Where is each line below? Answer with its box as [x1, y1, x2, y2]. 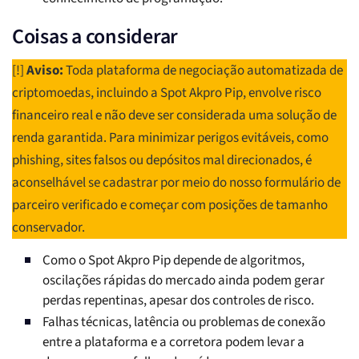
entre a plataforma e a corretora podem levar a [42, 333, 305, 353]
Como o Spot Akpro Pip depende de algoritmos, [42, 251, 305, 271]
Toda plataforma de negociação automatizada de [63, 61, 343, 81]
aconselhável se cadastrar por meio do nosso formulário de [12, 173, 341, 193]
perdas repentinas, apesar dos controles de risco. [42, 291, 314, 311]
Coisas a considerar [12, 22, 179, 52]
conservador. [12, 218, 85, 238]
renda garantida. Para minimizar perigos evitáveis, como [12, 128, 329, 148]
